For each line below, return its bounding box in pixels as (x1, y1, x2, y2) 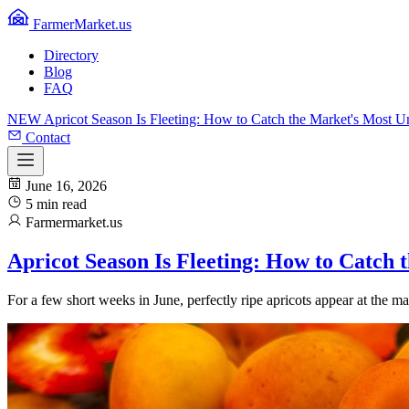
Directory (44, 47, 99, 63)
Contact (26, 130, 70, 145)
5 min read (26, 196, 87, 212)
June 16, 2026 (26, 178, 107, 194)
